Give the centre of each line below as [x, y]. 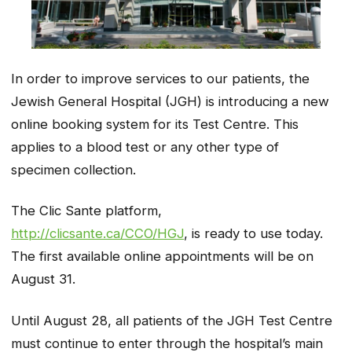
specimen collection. [73, 169]
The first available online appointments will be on [162, 257]
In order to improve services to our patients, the [160, 78]
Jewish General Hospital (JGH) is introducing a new [170, 101]
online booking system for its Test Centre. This [155, 124]
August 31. [43, 279]
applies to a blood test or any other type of [145, 147]
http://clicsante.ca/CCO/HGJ [97, 234]
